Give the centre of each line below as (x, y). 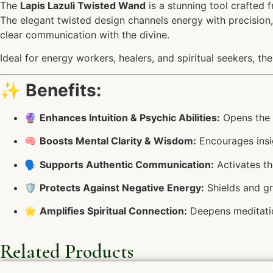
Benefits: (63, 90)
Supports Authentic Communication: (127, 164)
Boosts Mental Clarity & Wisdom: (118, 141)
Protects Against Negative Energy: (122, 187)
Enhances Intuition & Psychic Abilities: (130, 117)
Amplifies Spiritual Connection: (113, 211)
